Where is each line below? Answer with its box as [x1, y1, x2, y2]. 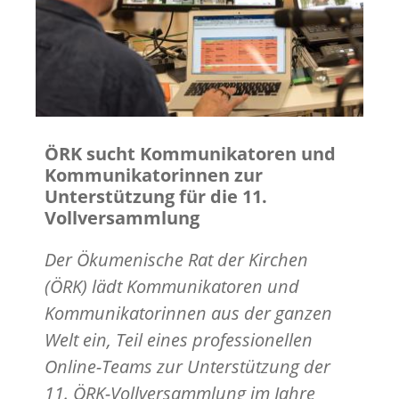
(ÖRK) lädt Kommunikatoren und [45, 273, 299, 298]
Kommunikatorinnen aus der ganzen [45, 300, 332, 325]
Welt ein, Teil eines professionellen [45, 327, 313, 352]
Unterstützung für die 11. [45, 183, 267, 208]
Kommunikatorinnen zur [45, 162, 263, 187]
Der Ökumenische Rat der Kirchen [45, 247, 308, 272]
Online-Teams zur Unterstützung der [45, 354, 330, 379]
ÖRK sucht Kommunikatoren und [45, 141, 336, 166]
